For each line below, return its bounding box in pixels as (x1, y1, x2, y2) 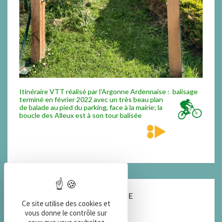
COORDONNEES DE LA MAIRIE (19, 190, 133, 200)
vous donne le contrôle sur (25, 208, 107, 218)
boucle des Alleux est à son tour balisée (19, 111, 143, 119)
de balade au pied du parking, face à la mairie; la (19, 103, 163, 111)
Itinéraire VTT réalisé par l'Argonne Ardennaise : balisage (19, 87, 198, 96)
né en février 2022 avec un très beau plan (36, 95, 163, 104)
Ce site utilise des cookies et (21, 199, 111, 208)
